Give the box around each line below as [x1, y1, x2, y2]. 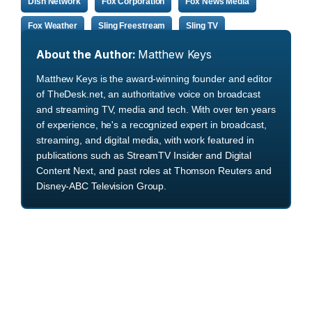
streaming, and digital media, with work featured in [36, 134, 254, 146]
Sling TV [186, 21, 218, 31]
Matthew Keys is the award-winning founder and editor [36, 72, 272, 84]
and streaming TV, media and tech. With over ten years [36, 103, 276, 115]
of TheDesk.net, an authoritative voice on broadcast [36, 88, 260, 100]
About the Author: [36, 47, 136, 61]
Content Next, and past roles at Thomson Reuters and [36, 164, 272, 176]
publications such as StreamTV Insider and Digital [36, 149, 252, 161]
